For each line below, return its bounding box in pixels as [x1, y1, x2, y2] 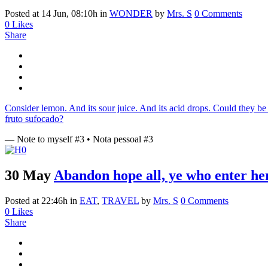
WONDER [109, 8, 153, 19]
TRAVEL [102, 196, 139, 206]
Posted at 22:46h [5, 196, 68, 206]
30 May [5, 167, 51, 184]
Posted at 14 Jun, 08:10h [5, 8, 98, 19]
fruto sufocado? [5, 114, 63, 124]
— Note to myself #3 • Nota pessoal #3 [5, 134, 153, 145]
